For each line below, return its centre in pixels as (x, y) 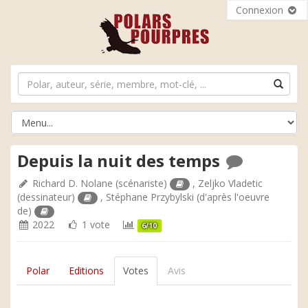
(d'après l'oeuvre (232, 197)
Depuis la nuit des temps (121, 161)
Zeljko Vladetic (231, 183)
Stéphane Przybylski (150, 197)
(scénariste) (141, 183)
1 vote (95, 224)
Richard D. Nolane (73, 183)
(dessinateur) (47, 197)
